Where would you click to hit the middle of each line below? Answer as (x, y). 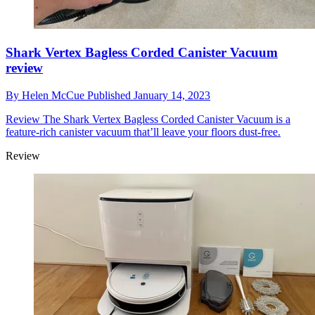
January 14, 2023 (172, 95)
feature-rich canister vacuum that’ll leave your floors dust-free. (143, 131)
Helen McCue (54, 95)
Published (110, 95)
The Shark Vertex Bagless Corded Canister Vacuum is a (165, 119)
